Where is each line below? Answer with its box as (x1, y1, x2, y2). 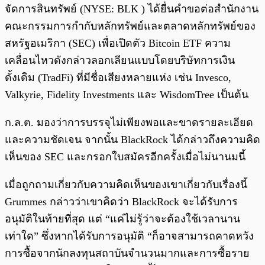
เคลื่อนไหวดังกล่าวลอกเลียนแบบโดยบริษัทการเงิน (5, 54, 235, 66)
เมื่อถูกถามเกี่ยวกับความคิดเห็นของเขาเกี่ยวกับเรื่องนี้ (5, 178, 247, 190)
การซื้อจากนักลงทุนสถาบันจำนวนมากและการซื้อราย (5, 247, 250, 259)
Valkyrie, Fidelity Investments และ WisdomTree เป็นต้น (5, 88, 251, 101)
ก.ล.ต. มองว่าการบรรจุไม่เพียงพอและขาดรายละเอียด (5, 116, 253, 128)
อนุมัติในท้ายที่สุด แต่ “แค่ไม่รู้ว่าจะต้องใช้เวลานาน (5, 212, 240, 225)
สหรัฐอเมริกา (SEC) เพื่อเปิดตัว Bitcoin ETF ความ (5, 37, 231, 49)
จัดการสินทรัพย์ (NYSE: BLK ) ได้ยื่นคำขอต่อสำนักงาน (5, 2, 258, 15)
